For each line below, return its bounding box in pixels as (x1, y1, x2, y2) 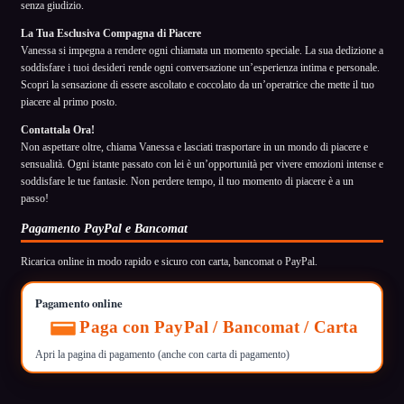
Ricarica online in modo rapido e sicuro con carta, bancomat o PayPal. (21, 255, 317, 269)
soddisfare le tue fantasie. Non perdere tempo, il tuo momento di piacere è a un (21, 174, 353, 188)
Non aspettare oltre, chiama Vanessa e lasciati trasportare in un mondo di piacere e (21, 140, 368, 153)
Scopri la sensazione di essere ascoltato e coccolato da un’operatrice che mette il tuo (21, 78, 374, 91)
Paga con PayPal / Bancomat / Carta (79, 317, 358, 337)
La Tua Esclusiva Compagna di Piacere (21, 26, 201, 40)
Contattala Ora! (21, 123, 95, 136)
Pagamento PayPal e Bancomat (21, 221, 188, 235)
